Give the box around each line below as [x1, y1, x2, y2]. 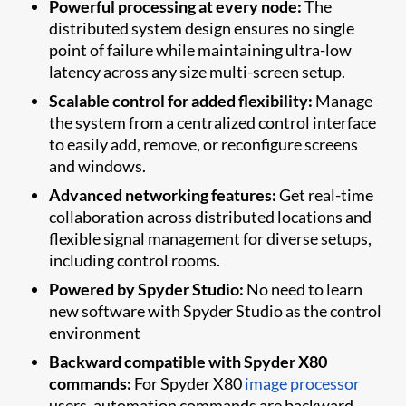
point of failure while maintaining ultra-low [49, 39, 353, 60]
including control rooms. [49, 249, 221, 270]
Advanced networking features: [49, 184, 277, 205]
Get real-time [276, 184, 374, 205]
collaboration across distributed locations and [49, 206, 372, 227]
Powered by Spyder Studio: [49, 278, 245, 299]
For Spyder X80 [131, 372, 246, 393]
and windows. [49, 155, 147, 176]
